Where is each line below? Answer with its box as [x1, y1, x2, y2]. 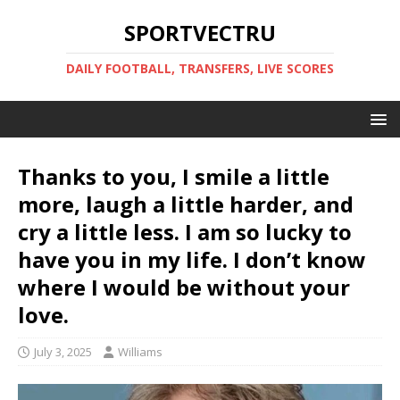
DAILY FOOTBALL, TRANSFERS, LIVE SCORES [66, 60, 334, 77]
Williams [118, 344, 162, 360]
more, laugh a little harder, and [18, 189, 354, 219]
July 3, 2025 [34, 344, 92, 360]
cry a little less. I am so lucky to [18, 217, 352, 246]
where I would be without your [18, 272, 350, 302]
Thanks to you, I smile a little [18, 162, 329, 191]
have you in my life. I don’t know [18, 245, 366, 274]
